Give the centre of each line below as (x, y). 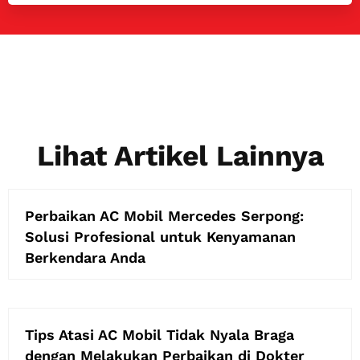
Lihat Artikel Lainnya (180, 155)
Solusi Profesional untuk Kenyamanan (160, 236)
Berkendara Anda (85, 257)
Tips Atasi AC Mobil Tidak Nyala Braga (160, 334)
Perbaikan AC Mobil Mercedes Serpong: (164, 215)
